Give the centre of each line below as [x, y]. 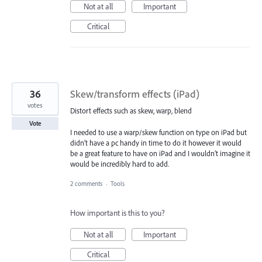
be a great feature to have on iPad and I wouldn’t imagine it [160, 153]
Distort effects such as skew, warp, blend [131, 111]
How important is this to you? [118, 213]
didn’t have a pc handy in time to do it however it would [156, 142]
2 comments [86, 183]
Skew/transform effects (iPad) [135, 94]
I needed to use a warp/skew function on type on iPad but [158, 132]
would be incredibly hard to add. [120, 163]
